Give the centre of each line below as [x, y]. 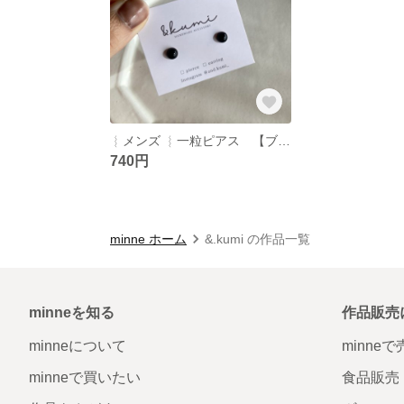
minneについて [78, 345]
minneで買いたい [85, 377]
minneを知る [72, 312]
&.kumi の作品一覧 [257, 239]
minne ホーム [148, 239]
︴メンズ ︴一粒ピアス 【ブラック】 [284, 140]
